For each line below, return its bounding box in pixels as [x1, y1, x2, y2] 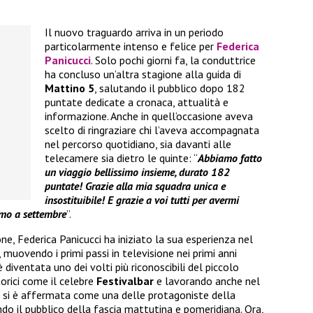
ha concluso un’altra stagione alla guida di [45, 67, 241, 82]
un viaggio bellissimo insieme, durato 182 [45, 165, 230, 180]
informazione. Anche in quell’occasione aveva [45, 109, 253, 124]
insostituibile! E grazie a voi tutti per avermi [45, 193, 239, 208]
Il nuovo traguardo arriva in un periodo [45, 25, 224, 40]
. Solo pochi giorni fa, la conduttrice [91, 53, 256, 68]
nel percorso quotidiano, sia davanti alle [45, 137, 231, 152]
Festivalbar [96, 274, 154, 289]
